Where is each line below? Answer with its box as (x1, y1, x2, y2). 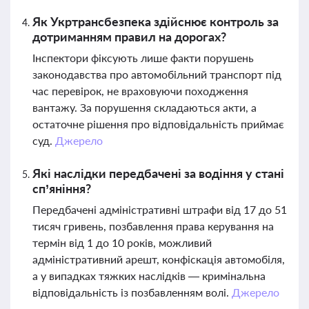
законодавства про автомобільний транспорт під (32, 68, 281, 81)
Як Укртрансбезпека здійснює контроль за (32, 14, 279, 29)
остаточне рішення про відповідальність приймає (32, 117, 284, 130)
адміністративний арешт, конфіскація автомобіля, (32, 252, 285, 266)
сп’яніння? (32, 181, 91, 196)
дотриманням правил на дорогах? (32, 29, 226, 44)
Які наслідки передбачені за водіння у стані (32, 166, 284, 181)
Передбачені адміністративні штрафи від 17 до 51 (32, 203, 287, 216)
